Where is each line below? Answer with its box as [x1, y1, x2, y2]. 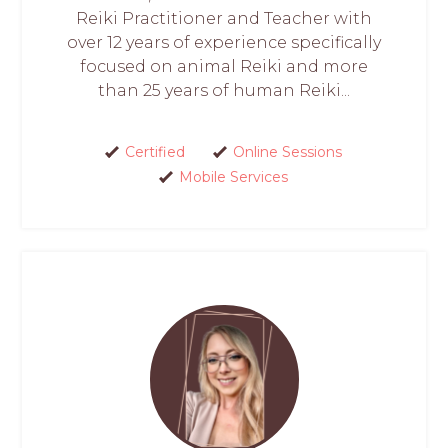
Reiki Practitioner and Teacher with [76, 9, 372, 29]
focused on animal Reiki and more [80, 57, 368, 77]
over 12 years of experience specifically [67, 33, 381, 53]
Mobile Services [179, 168, 288, 187]
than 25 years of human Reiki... [98, 81, 350, 101]
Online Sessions [233, 143, 342, 162]
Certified [125, 143, 185, 162]
